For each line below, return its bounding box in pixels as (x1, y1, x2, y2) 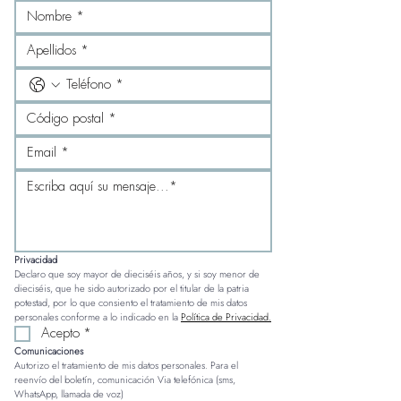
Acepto (41, 327, 80, 341)
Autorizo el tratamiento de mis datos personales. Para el (14, 358, 238, 373)
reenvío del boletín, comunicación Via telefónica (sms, (14, 372, 235, 388)
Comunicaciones (14, 344, 83, 359)
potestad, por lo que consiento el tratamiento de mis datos (14, 295, 247, 311)
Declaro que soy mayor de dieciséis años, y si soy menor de (14, 267, 260, 282)
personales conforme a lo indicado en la (14, 310, 181, 325)
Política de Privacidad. (181, 310, 271, 325)
